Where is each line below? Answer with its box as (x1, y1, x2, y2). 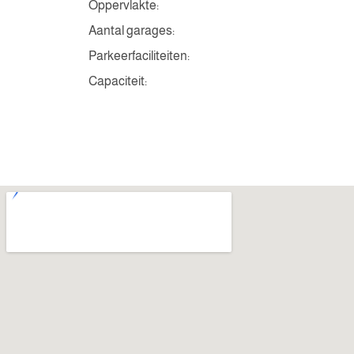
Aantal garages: (88, 24, 175, 37)
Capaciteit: (88, 74, 147, 88)
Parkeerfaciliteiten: (88, 49, 190, 62)
